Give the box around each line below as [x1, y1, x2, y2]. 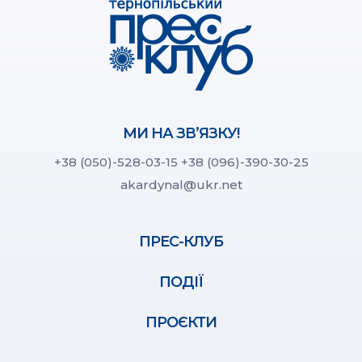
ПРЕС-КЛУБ [139, 233, 223, 251]
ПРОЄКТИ [145, 314, 217, 332]
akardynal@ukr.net [120, 177, 242, 193]
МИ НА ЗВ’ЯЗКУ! [123, 124, 239, 143]
